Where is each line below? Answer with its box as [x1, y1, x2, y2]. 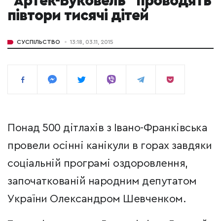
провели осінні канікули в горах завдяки [7, 140, 212, 151]
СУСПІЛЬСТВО [17, 39, 60, 45]
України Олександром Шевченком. [7, 193, 186, 205]
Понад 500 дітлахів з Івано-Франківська [7, 122, 207, 134]
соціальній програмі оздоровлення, [7, 158, 188, 169]
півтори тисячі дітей [7, 8, 148, 24]
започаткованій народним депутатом [7, 176, 197, 187]
